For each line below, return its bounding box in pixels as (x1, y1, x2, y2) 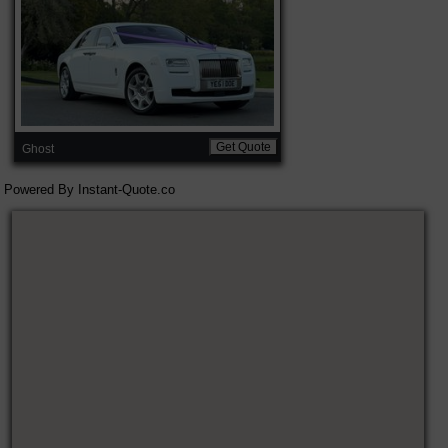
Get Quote (216, 139, 271, 154)
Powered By (4, 181, 78, 197)
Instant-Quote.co (78, 181, 175, 197)
